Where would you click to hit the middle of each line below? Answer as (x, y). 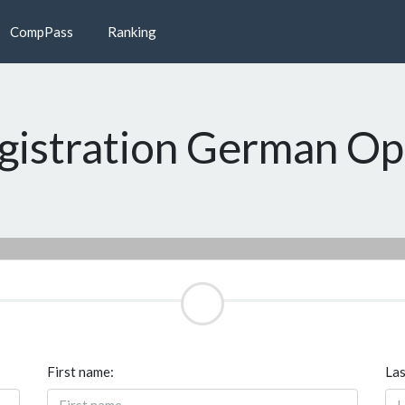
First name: (80, 371)
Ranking (130, 32)
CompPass (40, 32)
